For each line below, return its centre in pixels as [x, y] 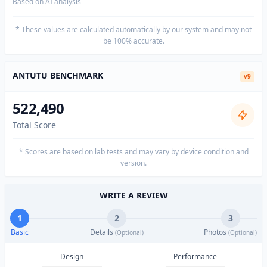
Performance [195, 257]
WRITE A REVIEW [133, 195]
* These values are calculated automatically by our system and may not [133, 30]
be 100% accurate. [133, 41]
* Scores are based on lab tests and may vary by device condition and [133, 152]
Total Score [34, 125]
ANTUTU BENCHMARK [58, 75]
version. [133, 163]
